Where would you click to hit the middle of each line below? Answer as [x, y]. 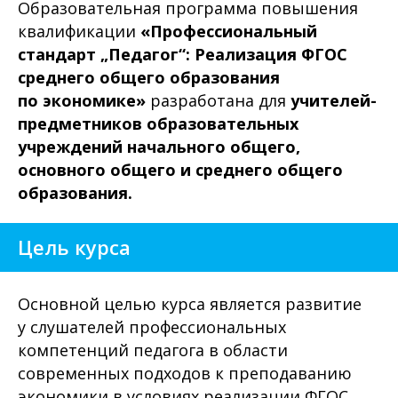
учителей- [334, 100]
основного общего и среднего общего [180, 170]
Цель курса [74, 247]
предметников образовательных [158, 123]
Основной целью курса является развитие [190, 304]
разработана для [220, 100]
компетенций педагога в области [153, 350]
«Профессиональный [229, 31]
